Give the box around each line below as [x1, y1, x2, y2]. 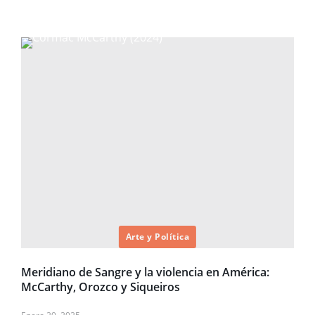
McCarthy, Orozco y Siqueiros [21, 279, 180, 295]
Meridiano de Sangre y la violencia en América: [21, 264, 269, 281]
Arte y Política [125, 231, 190, 243]
